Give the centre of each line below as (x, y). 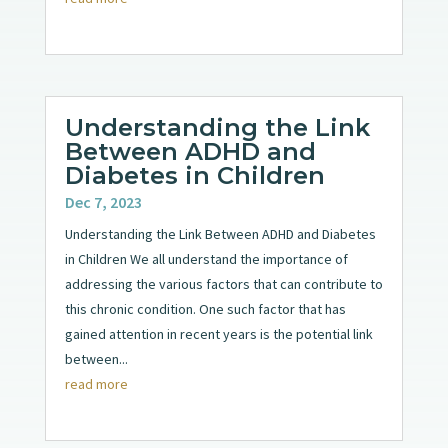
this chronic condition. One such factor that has (205, 309)
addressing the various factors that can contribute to (223, 284)
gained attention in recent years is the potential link (218, 334)
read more (96, 384)
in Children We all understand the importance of (206, 259)
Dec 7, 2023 (103, 202)
